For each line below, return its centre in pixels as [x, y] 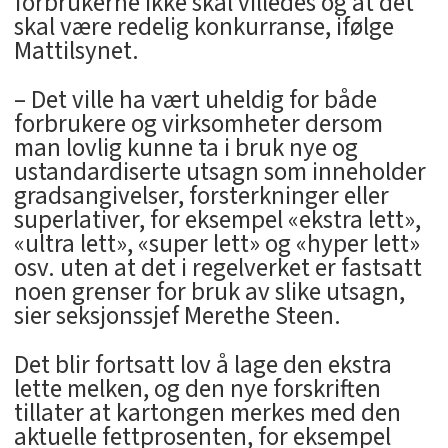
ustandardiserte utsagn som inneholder [219, 171]
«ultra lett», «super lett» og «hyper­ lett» [216, 243]
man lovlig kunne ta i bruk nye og [185, 147]
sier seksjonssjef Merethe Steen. [177, 315]
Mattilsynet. [76, 51]
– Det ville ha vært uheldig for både [195, 99]
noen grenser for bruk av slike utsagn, [209, 291]
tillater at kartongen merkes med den [207, 412]
